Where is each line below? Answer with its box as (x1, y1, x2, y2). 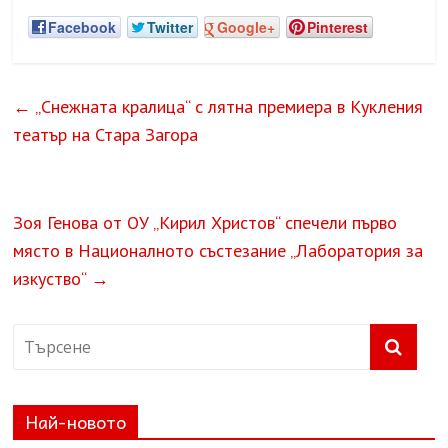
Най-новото (25, 407, 127, 437)
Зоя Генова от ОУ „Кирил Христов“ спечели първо (13, 211, 398, 235)
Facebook (48, 17, 117, 38)
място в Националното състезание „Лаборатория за (13, 239, 424, 263)
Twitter (147, 17, 194, 38)
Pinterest (307, 17, 369, 38)
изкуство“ (13, 267, 92, 291)
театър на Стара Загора (13, 123, 199, 147)
